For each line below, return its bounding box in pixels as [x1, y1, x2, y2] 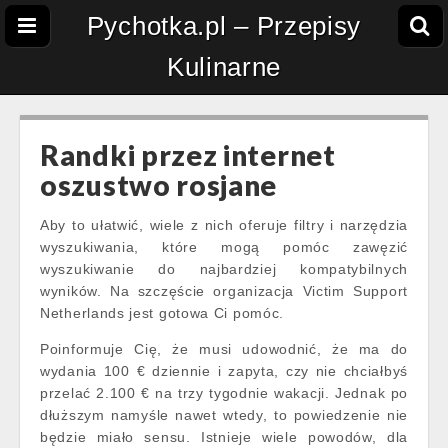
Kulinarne [166, 52, 282, 82]
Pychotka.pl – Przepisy [86, 11, 362, 41]
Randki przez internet [40, 138, 336, 172]
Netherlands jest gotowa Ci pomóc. [40, 305, 285, 321]
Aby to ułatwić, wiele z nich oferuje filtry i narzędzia [40, 217, 408, 233]
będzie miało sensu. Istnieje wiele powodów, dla [40, 429, 408, 445]
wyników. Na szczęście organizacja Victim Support [40, 283, 408, 299]
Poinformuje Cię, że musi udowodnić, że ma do [40, 341, 408, 357]
